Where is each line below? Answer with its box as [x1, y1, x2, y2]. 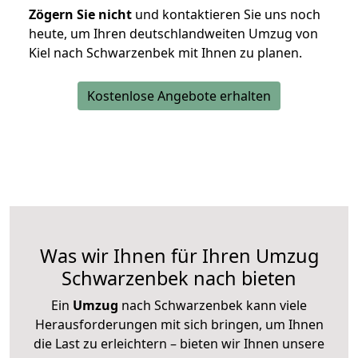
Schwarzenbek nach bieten [62, 265, 296, 292]
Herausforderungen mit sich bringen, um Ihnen [34, 316, 324, 334]
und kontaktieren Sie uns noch [132, 6, 320, 24]
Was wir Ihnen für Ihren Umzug [39, 243, 319, 269]
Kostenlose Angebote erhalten [87, 87, 271, 105]
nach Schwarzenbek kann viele [118, 296, 307, 315]
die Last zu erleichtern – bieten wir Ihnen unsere [34, 335, 324, 353]
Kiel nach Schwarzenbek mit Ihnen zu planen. [29, 44, 302, 62]
